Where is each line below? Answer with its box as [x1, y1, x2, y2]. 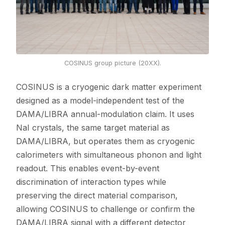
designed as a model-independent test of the [16, 95, 184, 105]
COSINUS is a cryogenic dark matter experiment [16, 81, 201, 92]
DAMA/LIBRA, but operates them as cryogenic [16, 136, 195, 146]
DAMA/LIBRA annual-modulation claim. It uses [16, 108, 194, 119]
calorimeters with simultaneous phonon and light [16, 149, 201, 160]
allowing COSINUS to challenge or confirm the [16, 203, 195, 214]
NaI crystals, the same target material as [16, 122, 170, 133]
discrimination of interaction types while [16, 176, 166, 187]
